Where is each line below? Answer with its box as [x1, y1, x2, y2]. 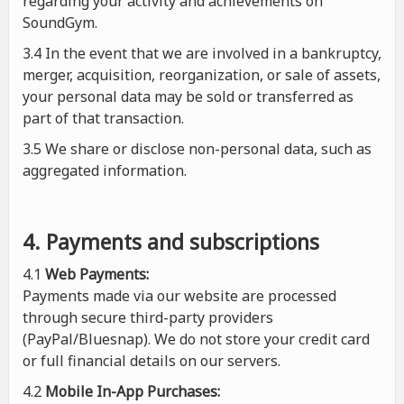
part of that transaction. [23, 108, 184, 128]
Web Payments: [45, 264, 149, 284]
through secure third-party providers [23, 308, 273, 327]
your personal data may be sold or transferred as [23, 87, 353, 106]
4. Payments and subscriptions [23, 227, 319, 256]
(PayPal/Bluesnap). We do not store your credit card [23, 329, 370, 349]
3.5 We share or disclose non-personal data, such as [23, 139, 372, 159]
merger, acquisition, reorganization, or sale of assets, [23, 65, 381, 85]
